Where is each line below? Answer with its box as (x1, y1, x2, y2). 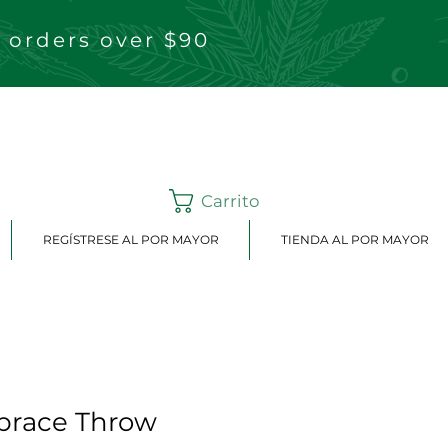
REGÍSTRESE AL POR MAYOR (42, 232, 219, 247)
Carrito (201, 190, 261, 211)
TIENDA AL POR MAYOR (280, 232, 429, 247)
